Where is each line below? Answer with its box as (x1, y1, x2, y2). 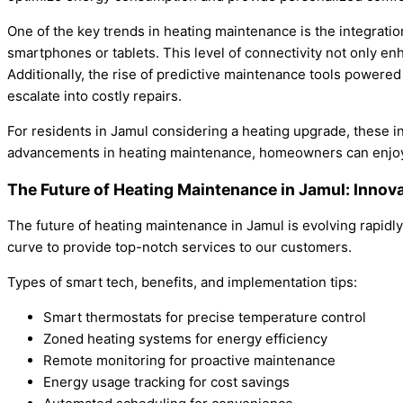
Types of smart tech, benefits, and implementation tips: (7, 273, 357, 291)
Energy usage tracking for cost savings (43, 373, 290, 391)
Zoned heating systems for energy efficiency (43, 330, 327, 348)
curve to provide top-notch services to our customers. (7, 238, 352, 256)
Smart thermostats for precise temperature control (43, 309, 366, 327)
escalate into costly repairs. (7, 87, 182, 105)
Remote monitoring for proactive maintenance (43, 352, 336, 370)
